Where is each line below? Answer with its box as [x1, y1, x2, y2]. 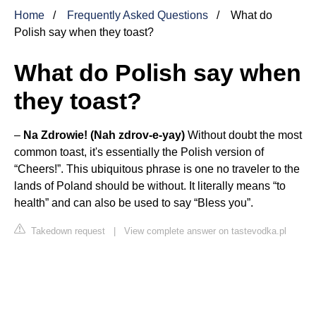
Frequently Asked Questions [67, 8, 208, 21]
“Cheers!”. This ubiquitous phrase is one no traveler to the [14, 162, 300, 175]
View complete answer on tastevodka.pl [124, 225, 286, 236]
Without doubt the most [185, 128, 302, 141]
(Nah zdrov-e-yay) [90, 128, 185, 141]
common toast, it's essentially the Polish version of [14, 145, 264, 158]
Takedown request [28, 225, 105, 236]
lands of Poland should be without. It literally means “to [14, 179, 286, 192]
